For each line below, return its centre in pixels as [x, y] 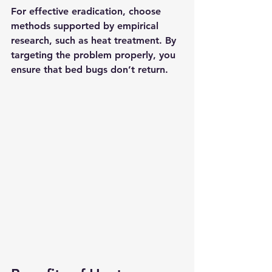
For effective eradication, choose [87, 11]
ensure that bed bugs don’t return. [90, 69]
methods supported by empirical [86, 25]
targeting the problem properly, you [95, 55]
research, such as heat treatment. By [95, 40]
